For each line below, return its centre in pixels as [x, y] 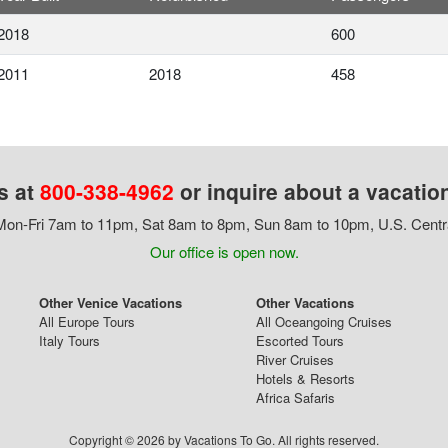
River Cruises [295, 359]
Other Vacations [305, 302]
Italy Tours [69, 340]
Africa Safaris [295, 397]
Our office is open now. [224, 251]
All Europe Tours [87, 321]
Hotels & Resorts [305, 378]
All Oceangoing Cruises [324, 321]
